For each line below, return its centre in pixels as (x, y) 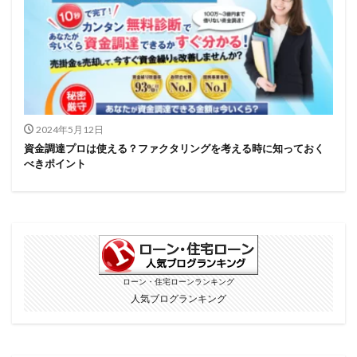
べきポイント (55, 164)
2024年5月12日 (69, 130)
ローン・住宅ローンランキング (178, 282)
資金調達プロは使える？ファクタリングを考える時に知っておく (174, 149)
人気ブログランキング (178, 299)
